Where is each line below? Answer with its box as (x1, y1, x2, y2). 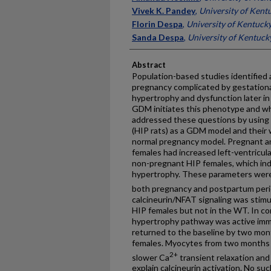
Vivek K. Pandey (132, 5, 195, 16)
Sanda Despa (132, 32, 184, 42)
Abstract (132, 60, 166, 70)
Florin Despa (132, 19, 183, 29)
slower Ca (132, 252, 169, 263)
